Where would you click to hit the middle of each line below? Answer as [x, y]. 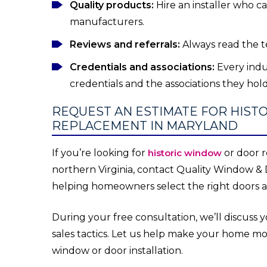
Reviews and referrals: [125, 44]
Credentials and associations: [142, 67]
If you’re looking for [100, 153]
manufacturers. [107, 22]
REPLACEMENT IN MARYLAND [145, 126]
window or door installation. [117, 251]
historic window [185, 153]
